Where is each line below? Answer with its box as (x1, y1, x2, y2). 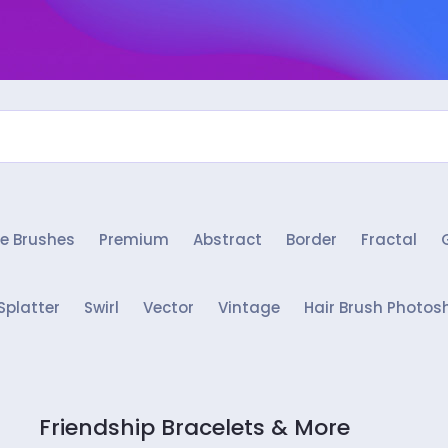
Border (286, 229, 337, 250)
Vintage (217, 297, 280, 318)
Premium (99, 229, 169, 250)
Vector (142, 297, 194, 318)
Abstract (193, 229, 262, 250)
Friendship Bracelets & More (39, 412, 350, 443)
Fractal (361, 229, 417, 250)
